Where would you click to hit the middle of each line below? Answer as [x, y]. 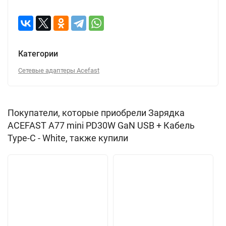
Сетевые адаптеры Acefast [59, 70]
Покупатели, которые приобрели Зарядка [96, 113]
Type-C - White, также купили [68, 138]
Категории [38, 54]
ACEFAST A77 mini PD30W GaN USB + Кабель [101, 125]
